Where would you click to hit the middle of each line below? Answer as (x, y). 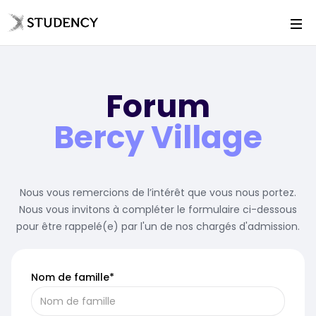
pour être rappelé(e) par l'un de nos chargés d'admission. (158, 226)
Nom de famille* (72, 277)
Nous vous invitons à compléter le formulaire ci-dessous (158, 209)
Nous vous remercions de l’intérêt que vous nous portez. (158, 193)
